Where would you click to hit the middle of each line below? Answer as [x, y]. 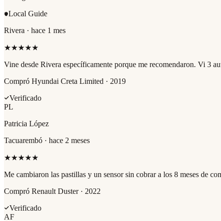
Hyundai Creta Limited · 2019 [79, 81]
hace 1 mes [48, 30]
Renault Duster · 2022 [66, 191]
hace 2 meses [69, 140]
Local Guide [28, 13]
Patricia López [26, 123]
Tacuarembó [23, 140]
